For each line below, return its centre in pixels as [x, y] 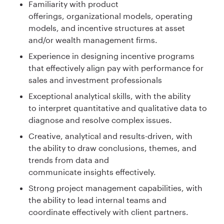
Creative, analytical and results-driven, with [110, 135]
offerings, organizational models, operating [110, 15]
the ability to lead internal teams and [97, 199]
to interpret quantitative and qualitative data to [118, 107]
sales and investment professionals [96, 79]
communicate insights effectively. [93, 171]
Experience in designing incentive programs [111, 55]
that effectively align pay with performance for [116, 67]
